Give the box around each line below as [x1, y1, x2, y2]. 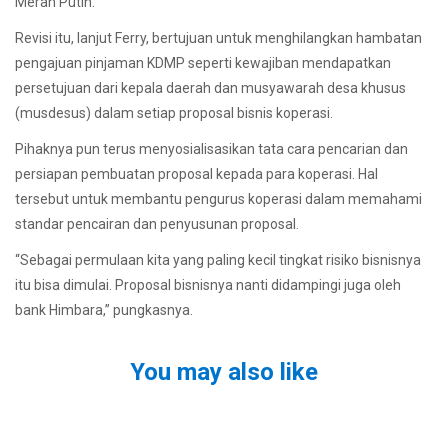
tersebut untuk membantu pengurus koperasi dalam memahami [15, 191, 422, 208]
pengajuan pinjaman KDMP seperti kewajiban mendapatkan [15, 54, 391, 71]
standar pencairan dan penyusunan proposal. [15, 216, 299, 233]
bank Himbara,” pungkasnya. [15, 302, 193, 319]
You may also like [130, 358, 318, 387]
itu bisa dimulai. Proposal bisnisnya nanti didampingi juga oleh [15, 277, 401, 294]
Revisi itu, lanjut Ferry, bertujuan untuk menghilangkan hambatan [15, 29, 422, 46]
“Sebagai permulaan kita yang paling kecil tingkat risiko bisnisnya [15, 252, 421, 269]
